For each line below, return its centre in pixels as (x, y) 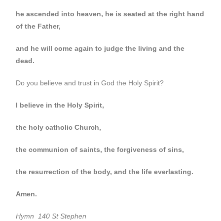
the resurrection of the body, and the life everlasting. (105, 171)
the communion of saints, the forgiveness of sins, (100, 149)
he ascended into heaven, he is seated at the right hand (110, 14)
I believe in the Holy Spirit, (60, 105)
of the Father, (38, 26)
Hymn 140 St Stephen (51, 216)
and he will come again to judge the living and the (100, 48)
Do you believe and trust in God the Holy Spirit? (90, 83)
